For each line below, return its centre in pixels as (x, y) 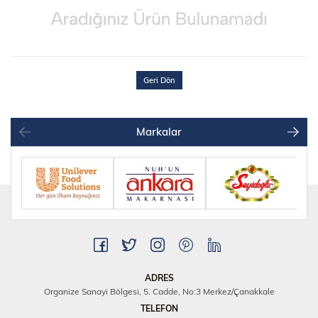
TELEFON (159, 308)
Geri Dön (159, 80)
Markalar (159, 131)
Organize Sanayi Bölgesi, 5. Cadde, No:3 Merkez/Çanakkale (159, 291)
